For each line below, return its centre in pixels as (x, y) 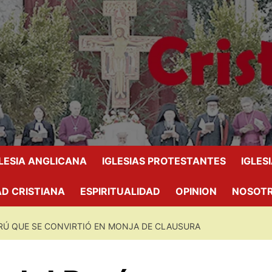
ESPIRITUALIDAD (120, 191)
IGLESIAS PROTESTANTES (164, 161)
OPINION (196, 191)
